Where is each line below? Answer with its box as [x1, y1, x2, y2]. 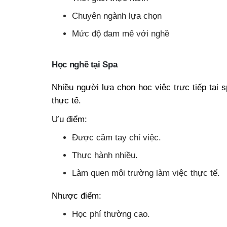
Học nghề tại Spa [52, 59, 118, 69]
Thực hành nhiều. [72, 149, 138, 160]
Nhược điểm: [52, 191, 101, 201]
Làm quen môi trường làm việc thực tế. [72, 167, 220, 178]
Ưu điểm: [52, 113, 87, 124]
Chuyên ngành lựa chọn [72, 10, 162, 21]
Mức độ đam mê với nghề [72, 28, 169, 39]
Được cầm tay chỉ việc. [72, 132, 161, 142]
